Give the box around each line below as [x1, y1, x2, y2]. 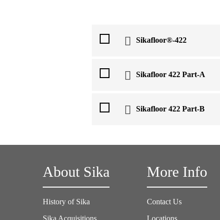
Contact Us [147, 197, 182, 206]
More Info [147, 163, 208, 180]
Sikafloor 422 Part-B [136, 105, 205, 113]
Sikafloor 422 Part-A [136, 70, 205, 79]
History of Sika [43, 197, 90, 206]
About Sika [43, 163, 110, 180]
